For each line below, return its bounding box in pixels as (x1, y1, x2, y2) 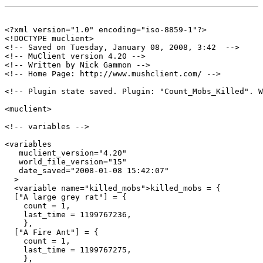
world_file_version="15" (5, 157, 127, 166)
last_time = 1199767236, (5, 210, 131, 219)
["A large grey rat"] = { (5, 192, 127, 201)
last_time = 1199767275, (5, 245, 131, 254)
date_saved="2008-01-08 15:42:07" (5, 166, 169, 175)
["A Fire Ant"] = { (5, 227, 99, 237)
